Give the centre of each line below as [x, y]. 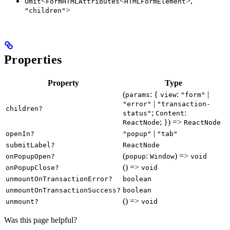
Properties [33, 60]
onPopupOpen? [30, 156]
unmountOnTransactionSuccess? [63, 190]
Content [170, 113]
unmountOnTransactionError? [59, 179]
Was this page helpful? [41, 220]
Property [63, 83]
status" [137, 113]
